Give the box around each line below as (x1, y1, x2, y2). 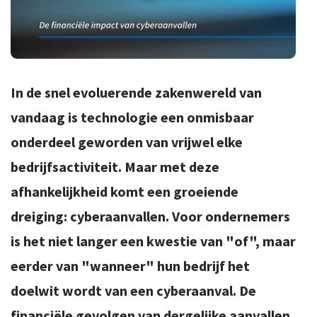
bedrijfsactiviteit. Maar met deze (11, 158, 219, 176)
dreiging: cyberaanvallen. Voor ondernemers (11, 207, 290, 226)
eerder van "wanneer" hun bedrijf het (11, 257, 250, 275)
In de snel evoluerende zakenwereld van (11, 83, 262, 102)
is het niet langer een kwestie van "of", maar (11, 232, 296, 250)
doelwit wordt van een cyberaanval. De (11, 282, 256, 300)
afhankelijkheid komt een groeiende (11, 183, 238, 201)
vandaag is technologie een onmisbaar (11, 108, 254, 127)
